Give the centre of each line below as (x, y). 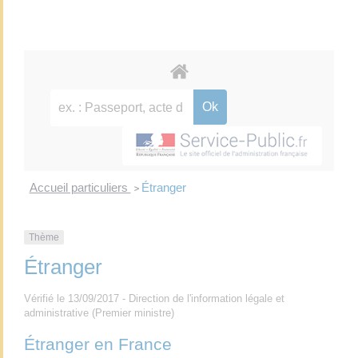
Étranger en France (98, 344)
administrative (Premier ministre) (99, 313)
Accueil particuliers (80, 187)
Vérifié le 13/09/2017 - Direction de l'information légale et (154, 299)
